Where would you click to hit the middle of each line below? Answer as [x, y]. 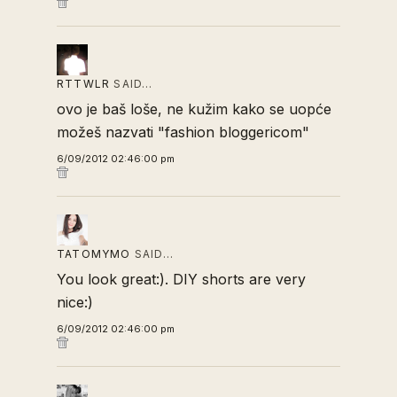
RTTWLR [84, 84]
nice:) [75, 302]
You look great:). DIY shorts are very [181, 279]
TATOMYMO [94, 254]
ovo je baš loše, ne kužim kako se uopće [194, 109]
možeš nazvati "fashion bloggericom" [183, 132]
